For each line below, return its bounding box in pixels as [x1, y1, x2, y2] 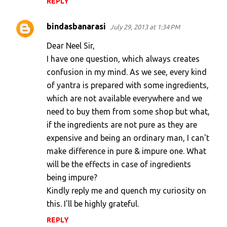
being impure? [47, 173, 97, 182]
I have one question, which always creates [47, 54, 200, 64]
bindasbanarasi [47, 22, 106, 31]
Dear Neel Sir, [47, 41, 95, 51]
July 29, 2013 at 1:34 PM [110, 23, 180, 31]
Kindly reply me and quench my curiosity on [47, 186, 206, 196]
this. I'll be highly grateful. [47, 199, 139, 209]
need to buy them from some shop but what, [47, 107, 210, 117]
